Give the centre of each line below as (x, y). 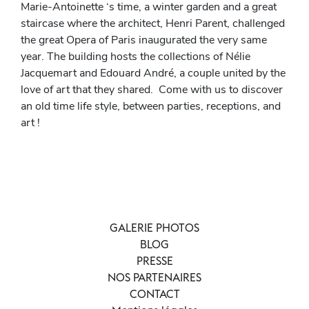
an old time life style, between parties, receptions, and (151, 106)
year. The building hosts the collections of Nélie (137, 57)
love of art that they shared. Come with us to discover (152, 90)
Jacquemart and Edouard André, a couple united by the (153, 73)
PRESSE (154, 261)
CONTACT (154, 294)
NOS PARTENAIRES (154, 277)
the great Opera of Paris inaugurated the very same (144, 40)
